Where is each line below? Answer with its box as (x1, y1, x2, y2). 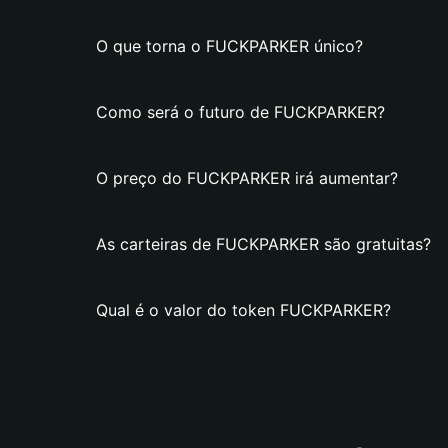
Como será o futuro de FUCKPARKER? (96, 102, 385, 122)
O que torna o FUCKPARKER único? (96, 36, 363, 56)
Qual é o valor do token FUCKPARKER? (96, 300, 391, 320)
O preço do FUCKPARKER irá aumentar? (96, 168, 398, 188)
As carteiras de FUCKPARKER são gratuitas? (96, 234, 431, 254)
